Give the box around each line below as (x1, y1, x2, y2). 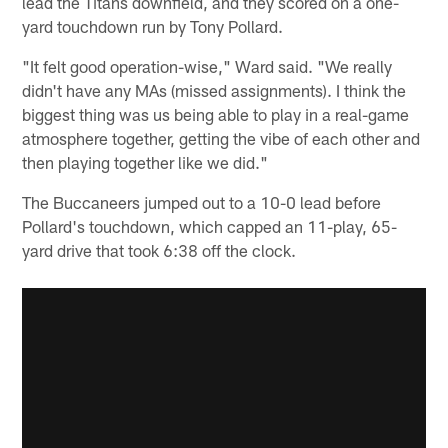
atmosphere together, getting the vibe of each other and (22, 127, 421, 148)
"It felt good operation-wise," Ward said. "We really (22, 55, 393, 76)
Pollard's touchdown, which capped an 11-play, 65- (22, 215, 398, 236)
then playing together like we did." (22, 151, 269, 172)
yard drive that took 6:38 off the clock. (22, 239, 297, 260)
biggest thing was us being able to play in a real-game (22, 103, 410, 124)
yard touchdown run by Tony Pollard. (22, 15, 284, 36)
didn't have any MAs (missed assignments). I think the (22, 79, 407, 100)
